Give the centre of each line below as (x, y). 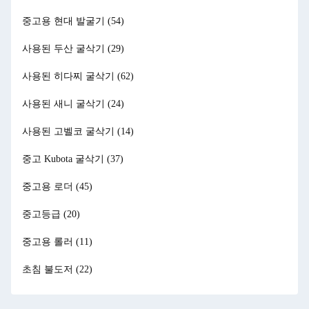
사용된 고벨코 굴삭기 (70, 131)
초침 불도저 (49, 269)
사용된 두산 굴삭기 (65, 49)
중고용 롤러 (49, 242)
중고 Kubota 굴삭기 (64, 159)
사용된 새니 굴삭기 (65, 104)
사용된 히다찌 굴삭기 (70, 76)
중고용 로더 (49, 187)
